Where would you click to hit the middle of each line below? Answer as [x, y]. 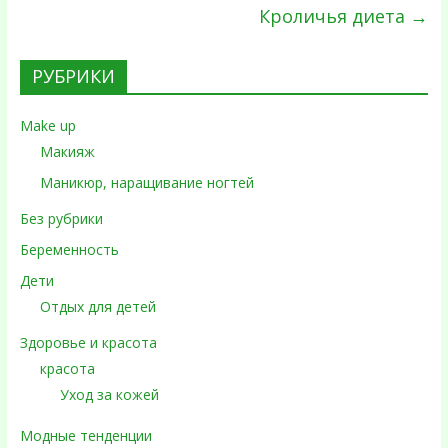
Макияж [67, 151]
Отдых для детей [97, 306]
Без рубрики [61, 218]
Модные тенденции [85, 435]
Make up [47, 125]
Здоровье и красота [88, 342]
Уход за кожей [109, 394]
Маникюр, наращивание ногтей [146, 182]
